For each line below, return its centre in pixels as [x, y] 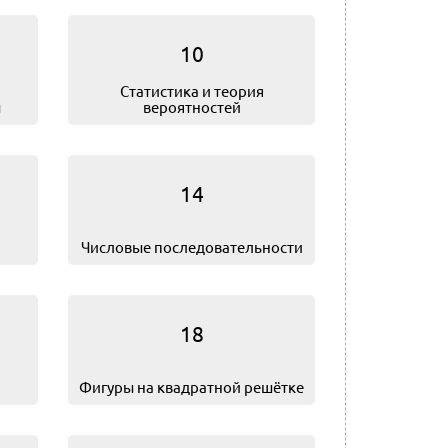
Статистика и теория [191, 90]
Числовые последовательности [191, 246]
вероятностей [191, 106]
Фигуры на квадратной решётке [191, 386]
